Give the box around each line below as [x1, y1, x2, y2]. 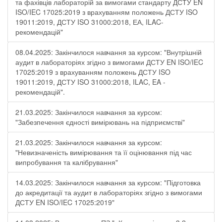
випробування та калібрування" [15, 157, 118, 167]
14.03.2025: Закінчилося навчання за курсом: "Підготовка [15, 177, 201, 187]
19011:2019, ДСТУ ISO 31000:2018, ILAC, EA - [15, 77, 166, 87]
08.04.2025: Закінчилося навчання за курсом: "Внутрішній [15, 47, 202, 57]
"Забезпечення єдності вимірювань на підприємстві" [15, 117, 185, 127]
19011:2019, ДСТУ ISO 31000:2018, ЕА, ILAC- [15, 17, 164, 27]
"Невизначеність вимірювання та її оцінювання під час [15, 147, 192, 157]
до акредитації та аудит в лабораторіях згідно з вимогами [15, 187, 202, 197]
